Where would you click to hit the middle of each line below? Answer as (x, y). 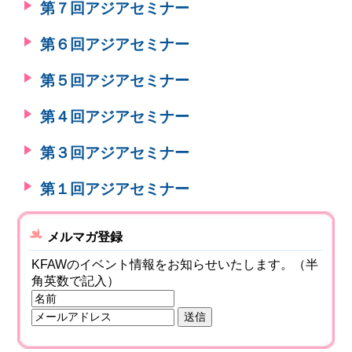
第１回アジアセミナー (115, 189)
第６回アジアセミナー (115, 44)
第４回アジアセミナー (115, 117)
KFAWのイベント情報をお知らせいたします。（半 (175, 265)
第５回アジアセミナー (115, 81)
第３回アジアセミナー (115, 153)
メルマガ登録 (85, 237)
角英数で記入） (76, 281)
